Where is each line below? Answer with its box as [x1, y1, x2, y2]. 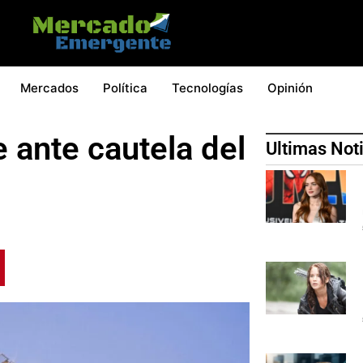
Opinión [267, 79, 313, 96]
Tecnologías [172, 79, 243, 96]
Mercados [20, 79, 79, 96]
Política [103, 79, 147, 96]
